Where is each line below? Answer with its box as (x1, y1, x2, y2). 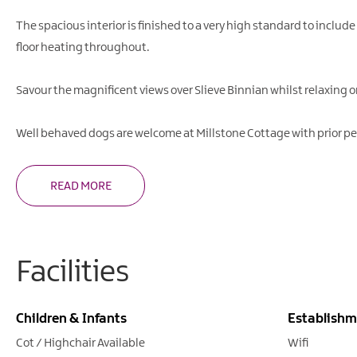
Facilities (16, 257, 129, 288)
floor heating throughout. (16, 41, 150, 54)
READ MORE (49, 179, 112, 193)
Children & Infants (16, 311, 127, 326)
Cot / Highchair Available (16, 336, 145, 350)
